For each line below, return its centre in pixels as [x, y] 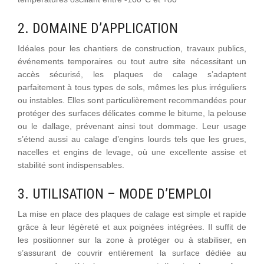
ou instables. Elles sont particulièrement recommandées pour [132, 100]
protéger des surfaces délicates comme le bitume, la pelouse [132, 113]
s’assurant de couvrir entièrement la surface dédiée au [132, 253]
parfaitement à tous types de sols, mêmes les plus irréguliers [132, 87]
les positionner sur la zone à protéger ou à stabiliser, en [132, 240]
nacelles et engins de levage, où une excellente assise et [132, 152]
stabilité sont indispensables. [71, 165]
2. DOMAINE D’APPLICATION [98, 28]
